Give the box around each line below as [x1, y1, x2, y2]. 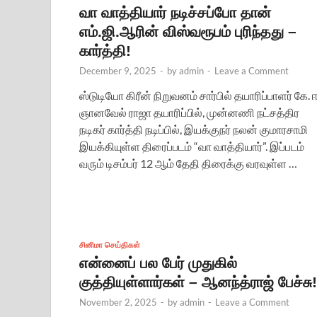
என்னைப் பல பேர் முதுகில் [79, 254, 237, 271]
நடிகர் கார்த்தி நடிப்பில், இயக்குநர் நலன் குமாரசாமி [79, 122, 308, 136]
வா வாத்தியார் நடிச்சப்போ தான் [79, 4, 271, 21]
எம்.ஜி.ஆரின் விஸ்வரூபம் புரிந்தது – [79, 23, 296, 40]
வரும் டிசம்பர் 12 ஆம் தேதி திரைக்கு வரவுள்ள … [79, 156, 297, 170]
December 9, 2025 [79, 64, 156, 76]
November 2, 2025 [79, 296, 157, 308]
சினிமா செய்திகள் [79, 239, 140, 250]
